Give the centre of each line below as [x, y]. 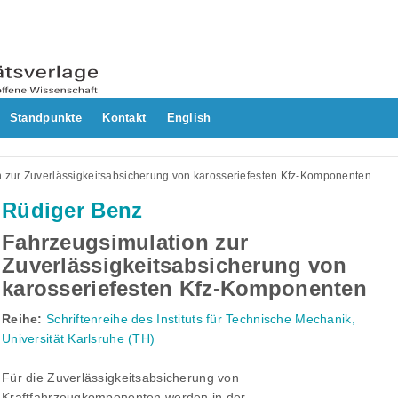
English [189, 118]
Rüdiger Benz [72, 211]
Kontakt [124, 118]
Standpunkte [45, 118]
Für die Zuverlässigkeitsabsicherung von [120, 378]
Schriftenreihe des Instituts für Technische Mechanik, [200, 319]
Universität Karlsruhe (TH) [79, 339]
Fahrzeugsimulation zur [125, 243]
